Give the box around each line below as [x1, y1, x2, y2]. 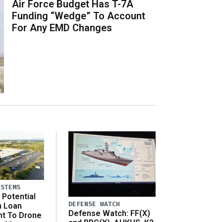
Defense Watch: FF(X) [68, 209, 150, 219]
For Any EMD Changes [12, 21, 112, 34]
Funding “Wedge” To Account [12, 9, 146, 22]
